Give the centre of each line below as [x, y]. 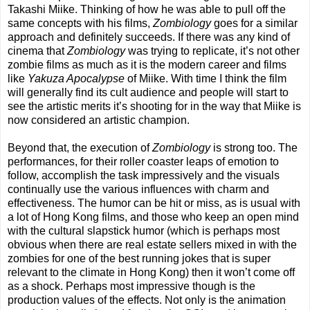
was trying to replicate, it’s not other [212, 51]
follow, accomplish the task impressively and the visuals [144, 176]
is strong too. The [254, 148]
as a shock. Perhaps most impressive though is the [131, 286]
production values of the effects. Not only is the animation [147, 300]
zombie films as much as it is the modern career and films [147, 65]
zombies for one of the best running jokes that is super [139, 259]
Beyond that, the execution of [80, 148]
